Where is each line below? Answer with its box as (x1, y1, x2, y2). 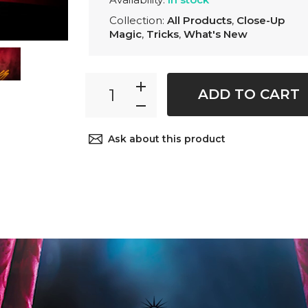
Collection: (109, 14, 167, 27)
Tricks (146, 27, 179, 41)
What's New (184, 27, 247, 41)
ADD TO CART (198, 86, 300, 103)
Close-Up (236, 14, 285, 27)
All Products (167, 14, 232, 27)
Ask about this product (108, 133, 225, 146)
